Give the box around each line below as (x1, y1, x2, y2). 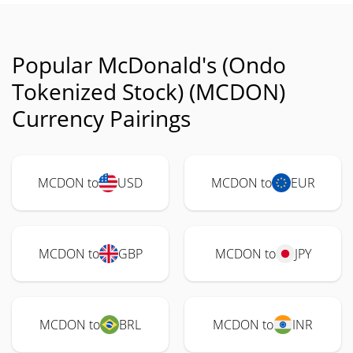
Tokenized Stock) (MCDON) (12, 76, 285, 106)
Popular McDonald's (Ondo (12, 50, 286, 80)
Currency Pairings (12, 103, 191, 133)
